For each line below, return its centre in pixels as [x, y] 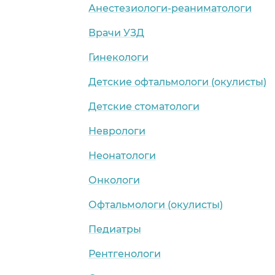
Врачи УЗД [116, 33]
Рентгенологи [125, 254]
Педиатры [115, 229]
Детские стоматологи [144, 106]
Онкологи [114, 180]
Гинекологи [118, 57]
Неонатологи [122, 155]
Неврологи [117, 131]
